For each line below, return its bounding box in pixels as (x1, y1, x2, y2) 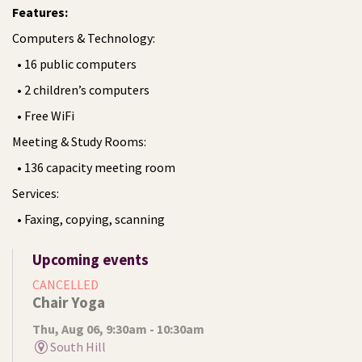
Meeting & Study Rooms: (12, 133, 146, 149)
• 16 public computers (12, 55, 139, 72)
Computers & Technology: (12, 29, 155, 46)
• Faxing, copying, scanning (12, 210, 167, 227)
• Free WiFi (12, 107, 77, 124)
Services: (12, 184, 59, 201)
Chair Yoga (32, 292, 105, 312)
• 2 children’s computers (12, 81, 152, 98)
